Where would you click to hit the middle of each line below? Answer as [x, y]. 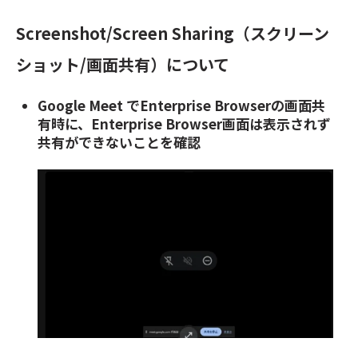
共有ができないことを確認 [119, 141]
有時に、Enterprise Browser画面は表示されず [185, 123]
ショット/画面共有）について [123, 65]
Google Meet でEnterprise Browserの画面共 [182, 105]
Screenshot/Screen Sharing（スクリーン [173, 34]
